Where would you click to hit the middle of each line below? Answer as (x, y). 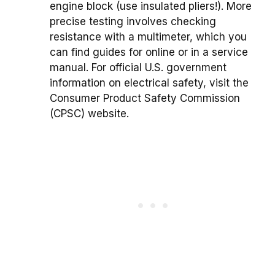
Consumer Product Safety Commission (145, 99)
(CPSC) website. (89, 114)
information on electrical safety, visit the (149, 83)
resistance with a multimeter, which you (148, 37)
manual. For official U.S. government (138, 68)
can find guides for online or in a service (149, 52)
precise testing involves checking (133, 22)
